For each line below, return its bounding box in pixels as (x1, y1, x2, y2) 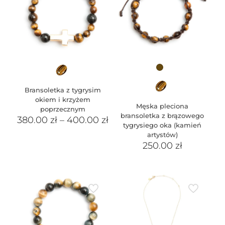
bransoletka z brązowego (121, 111, 204, 120)
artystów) (147, 131, 178, 139)
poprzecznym (40, 105, 85, 114)
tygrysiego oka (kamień (123, 121, 202, 130)
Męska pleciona (136, 102, 189, 110)
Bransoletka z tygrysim (24, 86, 101, 94)
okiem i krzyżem (35, 95, 90, 104)
